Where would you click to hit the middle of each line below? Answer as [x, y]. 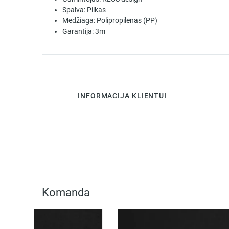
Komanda [66, 193]
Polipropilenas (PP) [127, 21]
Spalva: [74, 10]
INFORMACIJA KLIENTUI [122, 96]
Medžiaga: [79, 21]
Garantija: [78, 32]
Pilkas [96, 10]
